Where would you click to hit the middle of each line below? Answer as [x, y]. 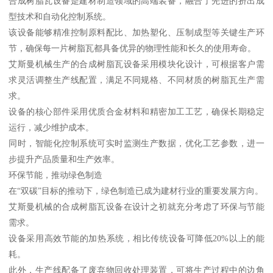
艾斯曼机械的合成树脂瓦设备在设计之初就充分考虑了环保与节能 [136, 206]
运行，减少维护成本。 [51, 127]
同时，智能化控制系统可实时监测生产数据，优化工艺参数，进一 [136, 143]
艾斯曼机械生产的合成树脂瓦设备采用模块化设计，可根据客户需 [136, 64]
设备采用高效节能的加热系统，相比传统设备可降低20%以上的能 [136, 238]
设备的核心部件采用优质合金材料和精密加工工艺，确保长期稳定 [136, 111]
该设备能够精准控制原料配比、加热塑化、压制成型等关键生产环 [136, 32]
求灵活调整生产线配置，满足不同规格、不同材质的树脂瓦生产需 [136, 80]
